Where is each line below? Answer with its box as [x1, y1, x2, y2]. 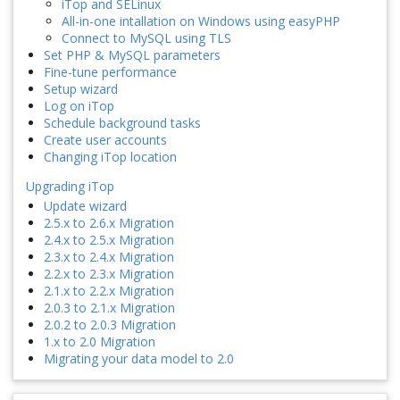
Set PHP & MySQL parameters [44, 46, 221, 64]
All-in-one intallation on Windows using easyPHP [62, 12, 340, 30]
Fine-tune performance [44, 63, 177, 81]
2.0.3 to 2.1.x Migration [44, 299, 175, 317]
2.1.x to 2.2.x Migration [44, 282, 174, 300]
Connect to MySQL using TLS [62, 29, 231, 47]
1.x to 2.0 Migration [44, 333, 155, 351]
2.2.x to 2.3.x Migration [44, 265, 174, 283]
